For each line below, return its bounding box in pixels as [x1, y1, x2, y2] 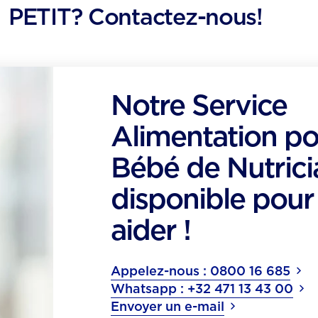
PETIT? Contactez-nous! [9, 3, 263, 31]
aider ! [111, 213, 191, 247]
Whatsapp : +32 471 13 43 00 [111, 281, 294, 296]
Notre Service [111, 88, 287, 122]
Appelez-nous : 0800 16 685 [111, 263, 291, 278]
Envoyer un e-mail [111, 299, 225, 314]
